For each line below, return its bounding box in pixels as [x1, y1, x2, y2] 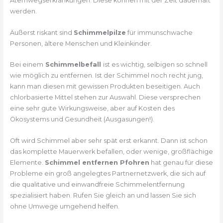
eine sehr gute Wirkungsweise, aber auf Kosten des [9, 105, 175, 112]
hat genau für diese [149, 158, 213, 166]
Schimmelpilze [73, 28, 126, 36]
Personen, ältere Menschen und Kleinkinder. [9, 39, 152, 47]
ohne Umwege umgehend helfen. [9, 202, 119, 210]
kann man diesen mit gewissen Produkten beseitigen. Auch [9, 83, 200, 91]
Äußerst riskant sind [9, 28, 74, 36]
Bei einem [9, 61, 43, 69]
